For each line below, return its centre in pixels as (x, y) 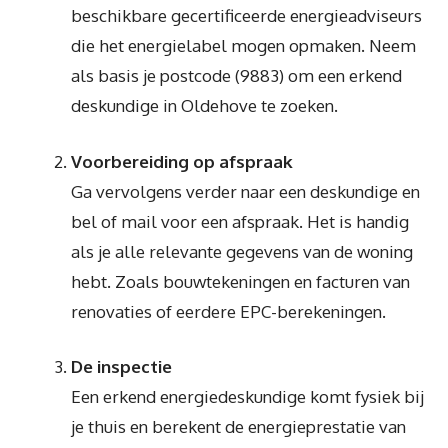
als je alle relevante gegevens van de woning (242, 251)
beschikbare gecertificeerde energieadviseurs (246, 15)
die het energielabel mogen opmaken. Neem (243, 45)
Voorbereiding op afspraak (182, 161)
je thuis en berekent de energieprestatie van (238, 426)
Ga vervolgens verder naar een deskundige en (245, 191)
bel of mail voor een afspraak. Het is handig (240, 221)
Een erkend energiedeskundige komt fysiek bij (247, 396)
